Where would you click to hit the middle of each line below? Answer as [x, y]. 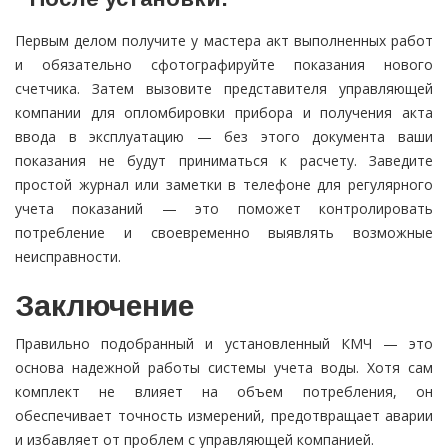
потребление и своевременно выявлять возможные [224, 233]
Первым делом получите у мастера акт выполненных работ [224, 41]
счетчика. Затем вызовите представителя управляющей [224, 89]
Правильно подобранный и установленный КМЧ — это [224, 344]
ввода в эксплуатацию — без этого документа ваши [224, 137]
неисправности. [68, 257]
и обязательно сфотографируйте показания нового [224, 65]
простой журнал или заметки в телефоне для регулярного [224, 185]
